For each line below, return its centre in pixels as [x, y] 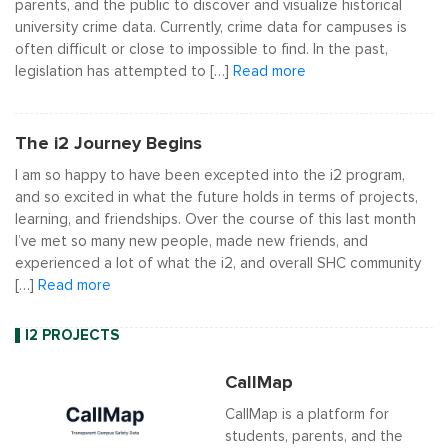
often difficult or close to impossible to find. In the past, [201, 49]
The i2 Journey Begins [108, 144]
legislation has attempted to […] [124, 71]
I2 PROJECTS [72, 335]
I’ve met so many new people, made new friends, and [191, 241]
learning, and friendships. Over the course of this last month [215, 219]
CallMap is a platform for [307, 414]
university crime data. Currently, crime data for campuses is [211, 27]
